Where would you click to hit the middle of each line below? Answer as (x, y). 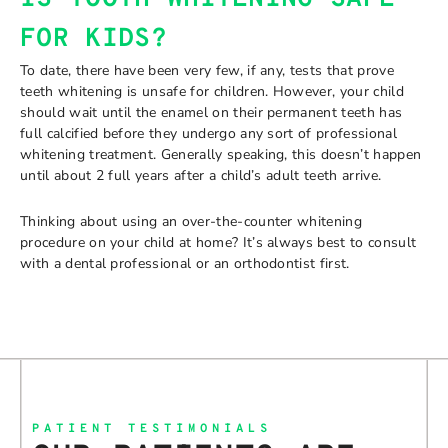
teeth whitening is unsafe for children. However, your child (212, 91)
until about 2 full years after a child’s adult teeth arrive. (201, 175)
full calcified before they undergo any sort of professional (208, 133)
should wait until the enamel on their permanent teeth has (211, 112)
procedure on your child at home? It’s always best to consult (218, 242)
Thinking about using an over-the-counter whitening (191, 221)
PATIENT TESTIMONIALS (151, 428)
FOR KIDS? (93, 39)
